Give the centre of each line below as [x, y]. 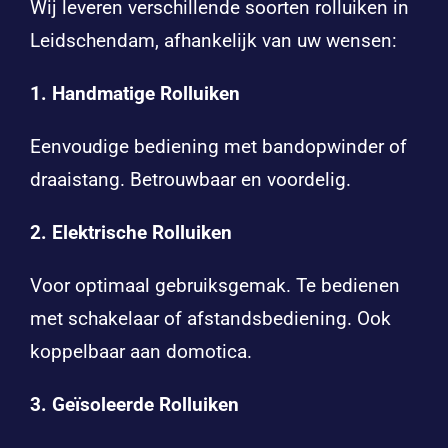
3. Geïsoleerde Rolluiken [134, 404]
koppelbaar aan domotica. [140, 351]
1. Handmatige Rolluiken [134, 93]
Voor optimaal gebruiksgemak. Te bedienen [214, 285]
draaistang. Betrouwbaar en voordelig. [190, 179]
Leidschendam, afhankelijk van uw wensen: [213, 40]
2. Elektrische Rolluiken [130, 232]
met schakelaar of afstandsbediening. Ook [210, 318]
